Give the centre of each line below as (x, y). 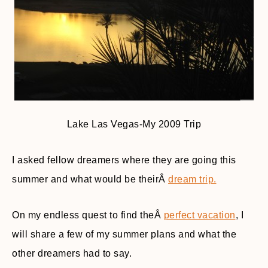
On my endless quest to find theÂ (88, 215)
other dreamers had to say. (72, 253)
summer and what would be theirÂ (90, 179)
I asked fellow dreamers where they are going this (124, 160)
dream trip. (192, 179)
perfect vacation (200, 215)
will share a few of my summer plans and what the (124, 234)
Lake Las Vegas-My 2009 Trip (134, 124)
